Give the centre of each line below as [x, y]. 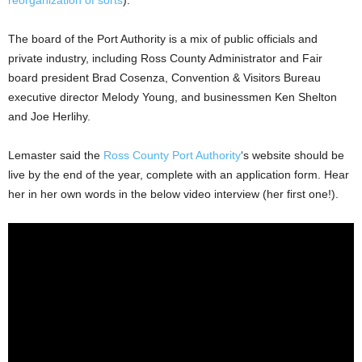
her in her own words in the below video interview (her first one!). [173, 194]
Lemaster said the [56, 155]
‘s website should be [293, 155]
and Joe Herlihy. [49, 116]
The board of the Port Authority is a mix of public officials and [163, 38]
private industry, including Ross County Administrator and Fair [165, 58]
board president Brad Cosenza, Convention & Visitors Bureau [164, 77]
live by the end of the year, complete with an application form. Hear [179, 174]
